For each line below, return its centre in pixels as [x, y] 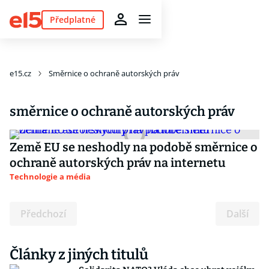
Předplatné [72, 19]
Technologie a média [50, 177]
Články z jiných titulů [79, 255]
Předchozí [43, 214]
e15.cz [20, 73]
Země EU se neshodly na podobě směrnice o [134, 147]
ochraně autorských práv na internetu [118, 163]
